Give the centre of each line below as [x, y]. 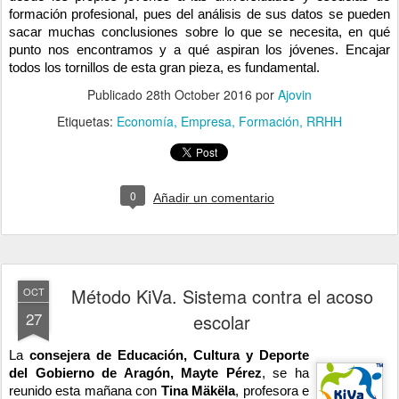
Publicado [117, 95]
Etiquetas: [87, 122]
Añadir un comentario [214, 198]
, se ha [285, 374]
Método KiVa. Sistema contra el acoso [222, 297]
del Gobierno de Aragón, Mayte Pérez [135, 374]
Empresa [206, 122]
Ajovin [295, 95]
